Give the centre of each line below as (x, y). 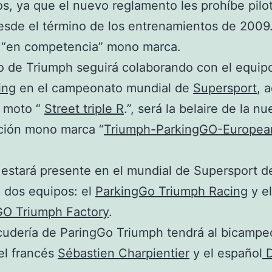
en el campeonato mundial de (104, 88)
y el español (226, 253)
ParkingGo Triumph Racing (172, 191)
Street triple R (84, 109)
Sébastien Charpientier (124, 253)
